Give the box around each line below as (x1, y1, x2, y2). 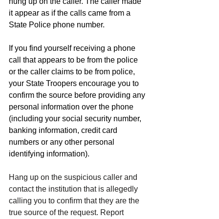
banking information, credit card (9, 126, 119, 134)
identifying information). (9, 150, 89, 158)
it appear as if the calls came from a (9, 9, 132, 17)
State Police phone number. (9, 21, 105, 29)
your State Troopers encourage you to (9, 79, 141, 88)
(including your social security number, (9, 114, 143, 123)
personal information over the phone (9, 103, 135, 111)
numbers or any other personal (9, 138, 116, 146)
